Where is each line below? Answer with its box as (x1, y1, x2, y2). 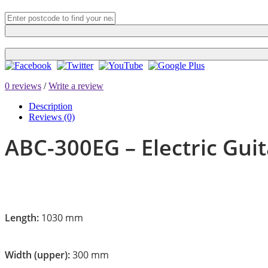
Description (29, 100, 72, 111)
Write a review (48, 80, 103, 91)
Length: (5, 211, 39, 224)
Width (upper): (5, 248, 72, 261)
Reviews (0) (29, 111, 75, 122)
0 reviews (5, 80, 41, 91)
